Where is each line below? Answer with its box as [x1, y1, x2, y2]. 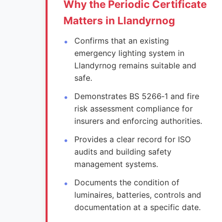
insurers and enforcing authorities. [74, 116, 203, 126]
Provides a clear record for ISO [74, 134, 191, 144]
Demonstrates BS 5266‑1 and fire [74, 91, 200, 101]
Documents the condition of [74, 177, 180, 187]
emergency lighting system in [74, 48, 185, 58]
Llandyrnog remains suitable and [74, 60, 197, 70]
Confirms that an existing [74, 36, 169, 46]
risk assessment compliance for [74, 104, 193, 113]
